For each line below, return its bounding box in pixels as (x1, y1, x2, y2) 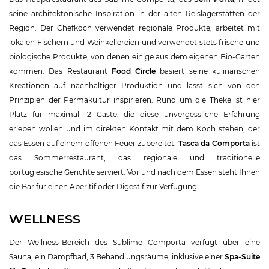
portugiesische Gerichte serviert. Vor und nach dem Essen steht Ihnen (9, 167, 260, 177)
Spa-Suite (225, 252, 260, 261)
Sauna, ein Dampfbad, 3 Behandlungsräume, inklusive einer (9, 252, 225, 261)
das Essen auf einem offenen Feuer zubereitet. (9, 138, 178, 148)
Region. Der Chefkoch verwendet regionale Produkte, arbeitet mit (9, 23, 260, 32)
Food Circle (111, 66, 156, 76)
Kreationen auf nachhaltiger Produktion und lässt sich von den (9, 80, 260, 90)
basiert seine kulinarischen (156, 66, 261, 76)
